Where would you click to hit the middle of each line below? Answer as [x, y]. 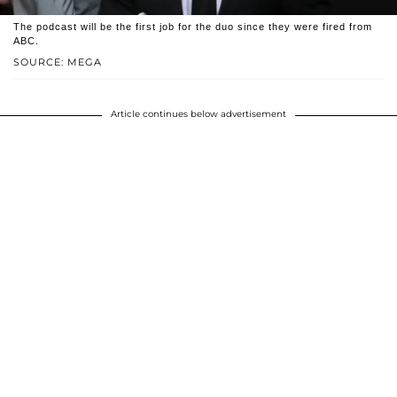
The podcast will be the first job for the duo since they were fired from [193, 27]
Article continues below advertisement [198, 114]
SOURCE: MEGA [58, 62]
